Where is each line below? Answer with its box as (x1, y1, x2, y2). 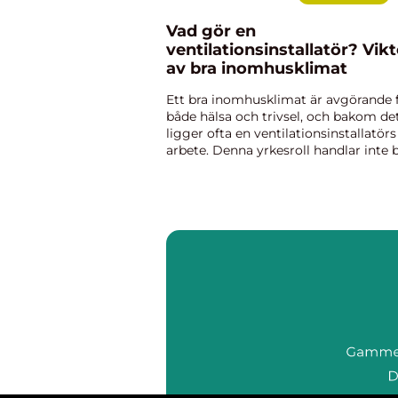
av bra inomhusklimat (166, 59, 347, 78)
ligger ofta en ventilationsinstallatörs (166, 125, 396, 141)
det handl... (166, 176, 233, 192)
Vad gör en (166, 21, 256, 41)
